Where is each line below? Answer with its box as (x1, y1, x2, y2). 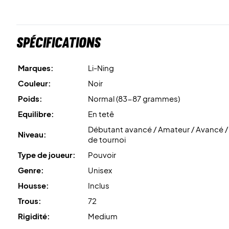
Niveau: (18, 129, 47, 139)
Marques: (18, 62, 54, 73)
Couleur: (18, 78, 51, 88)
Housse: (18, 180, 49, 190)
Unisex (88, 165, 112, 175)
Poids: (18, 93, 42, 103)
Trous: (18, 195, 41, 205)
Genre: (18, 165, 44, 175)
